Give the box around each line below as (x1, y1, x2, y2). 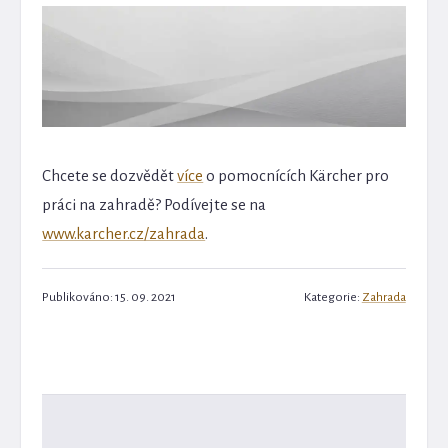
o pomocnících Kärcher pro (203, 166, 390, 184)
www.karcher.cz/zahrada (42, 224, 206, 242)
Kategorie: (303, 289, 362, 304)
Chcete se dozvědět (42, 166, 178, 184)
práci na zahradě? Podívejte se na (42, 195, 267, 213)
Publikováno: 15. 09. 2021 (42, 289, 177, 304)
